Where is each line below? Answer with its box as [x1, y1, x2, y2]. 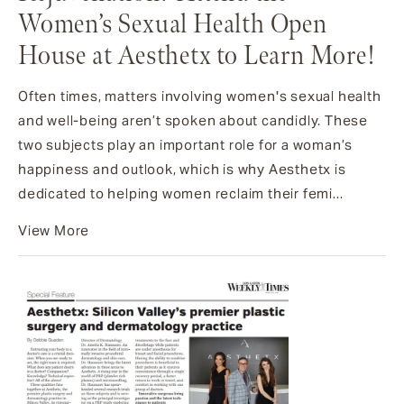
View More [18, 222, 90, 240]
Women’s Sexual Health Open [18, 9, 327, 41]
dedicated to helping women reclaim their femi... [18, 185, 344, 203]
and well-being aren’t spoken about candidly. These [18, 112, 368, 130]
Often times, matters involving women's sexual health [18, 87, 381, 106]
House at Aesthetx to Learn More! [18, 41, 376, 73]
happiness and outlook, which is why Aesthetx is [18, 161, 346, 179]
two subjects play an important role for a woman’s [18, 136, 353, 154]
